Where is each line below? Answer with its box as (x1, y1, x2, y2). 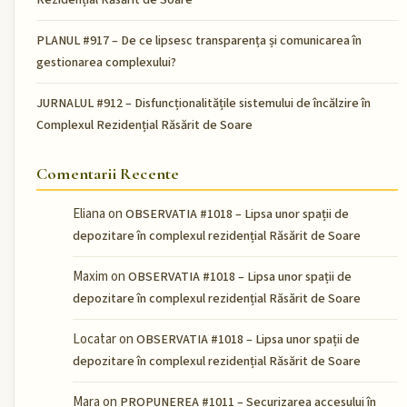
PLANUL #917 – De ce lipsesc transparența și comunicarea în (36, 31, 362, 50)
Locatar (73, 330, 116, 350)
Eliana (73, 204, 105, 224)
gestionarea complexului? (36, 53, 176, 72)
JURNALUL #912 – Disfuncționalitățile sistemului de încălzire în (36, 94, 371, 113)
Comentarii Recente (36, 164, 180, 184)
